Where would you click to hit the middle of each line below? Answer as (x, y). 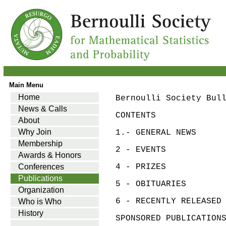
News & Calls (43, 109)
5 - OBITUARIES (151, 184)
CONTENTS (136, 116)
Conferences (41, 167)
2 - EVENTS (141, 150)
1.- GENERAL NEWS (156, 133)
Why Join (35, 132)
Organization (41, 190)
